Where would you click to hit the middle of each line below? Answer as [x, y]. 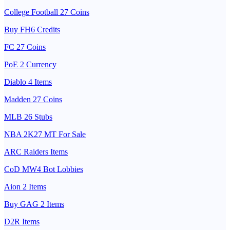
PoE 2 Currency [30, 65]
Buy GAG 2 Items [34, 204]
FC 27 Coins [25, 47]
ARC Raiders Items [36, 152]
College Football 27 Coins [47, 12]
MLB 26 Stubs [28, 117]
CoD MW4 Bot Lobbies [44, 169]
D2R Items [22, 222]
